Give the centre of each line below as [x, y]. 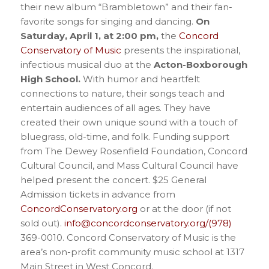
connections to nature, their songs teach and [122, 93]
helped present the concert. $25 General [113, 180]
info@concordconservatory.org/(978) [148, 223]
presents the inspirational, [180, 50]
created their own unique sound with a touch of [128, 122]
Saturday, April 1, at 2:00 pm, [89, 35]
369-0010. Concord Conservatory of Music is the [128, 237]
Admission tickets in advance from [98, 194]
